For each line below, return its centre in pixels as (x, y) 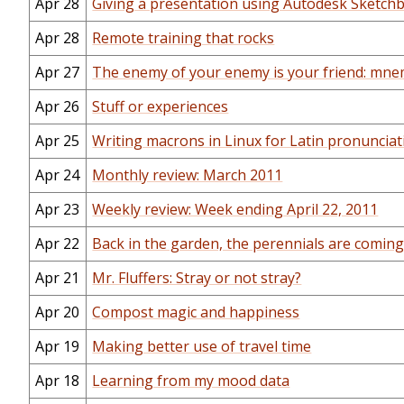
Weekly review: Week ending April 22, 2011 (235, 210)
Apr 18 (58, 381)
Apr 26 (58, 107)
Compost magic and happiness (196, 312)
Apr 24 (58, 175)
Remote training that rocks (184, 38)
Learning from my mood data (191, 381)
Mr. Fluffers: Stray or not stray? (197, 278)
